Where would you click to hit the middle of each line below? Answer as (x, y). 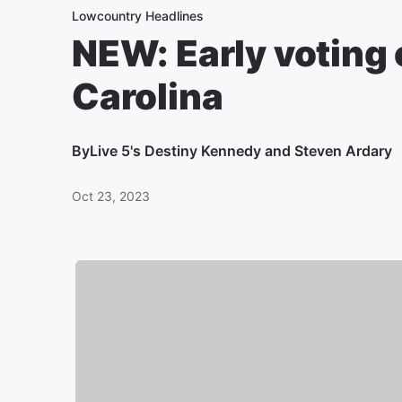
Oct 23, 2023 (111, 196)
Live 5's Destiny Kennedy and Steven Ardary (241, 151)
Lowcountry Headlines (138, 16)
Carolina (148, 96)
